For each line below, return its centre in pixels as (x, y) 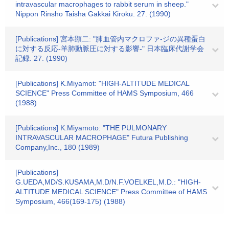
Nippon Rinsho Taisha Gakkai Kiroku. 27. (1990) (93, 14)
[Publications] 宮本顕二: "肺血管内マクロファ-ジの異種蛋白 (110, 39)
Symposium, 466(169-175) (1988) (70, 201)
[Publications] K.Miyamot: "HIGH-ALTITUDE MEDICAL (102, 83)
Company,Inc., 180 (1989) (58, 147)
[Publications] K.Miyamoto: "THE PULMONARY (91, 128)
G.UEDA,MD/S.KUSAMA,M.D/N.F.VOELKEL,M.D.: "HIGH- (108, 182)
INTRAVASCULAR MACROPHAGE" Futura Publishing (102, 138)
